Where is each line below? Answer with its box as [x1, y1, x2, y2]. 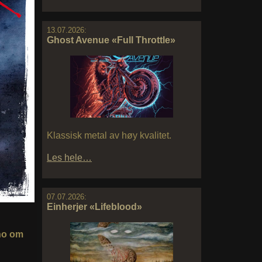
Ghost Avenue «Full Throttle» [47, 35, 175, 46]
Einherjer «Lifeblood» [47, 201, 142, 212]
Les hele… [47, 152, 92, 163]
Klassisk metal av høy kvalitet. [47, 130, 171, 140]
